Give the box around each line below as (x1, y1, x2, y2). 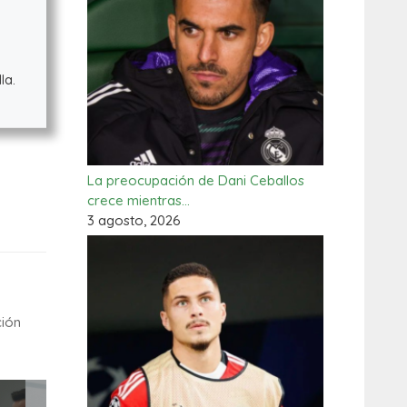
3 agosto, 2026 (87, 212, 181, 229)
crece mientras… (87, 192, 190, 209)
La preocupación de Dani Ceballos (87, 172, 304, 189)
